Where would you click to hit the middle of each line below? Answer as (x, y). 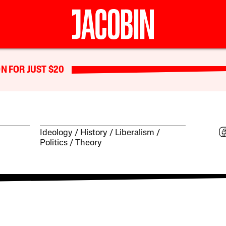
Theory (89, 143)
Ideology (56, 133)
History (94, 133)
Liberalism (135, 133)
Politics (54, 143)
